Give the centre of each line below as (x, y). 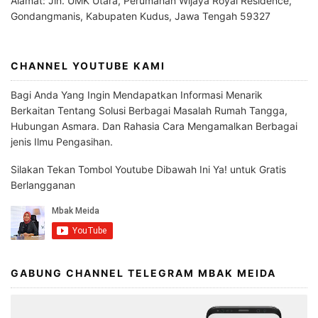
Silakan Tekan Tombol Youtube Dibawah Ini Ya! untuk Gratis (148, 169)
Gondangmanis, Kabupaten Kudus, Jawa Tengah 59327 (141, 16)
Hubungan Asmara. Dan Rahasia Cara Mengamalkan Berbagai (154, 126)
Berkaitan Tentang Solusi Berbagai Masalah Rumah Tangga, (149, 110)
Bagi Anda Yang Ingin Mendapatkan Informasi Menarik (137, 94)
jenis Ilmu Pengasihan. (62, 141)
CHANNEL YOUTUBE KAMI (88, 65)
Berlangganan (43, 185)
